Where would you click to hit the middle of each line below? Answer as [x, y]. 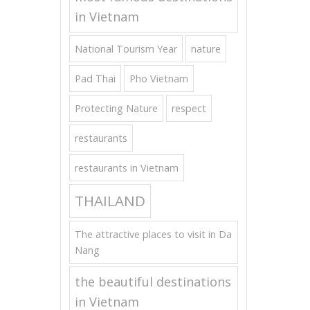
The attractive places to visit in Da [153, 234]
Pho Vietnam [159, 79]
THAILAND [110, 201]
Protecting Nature [116, 108]
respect [189, 108]
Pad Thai [95, 79]
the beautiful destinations [153, 282]
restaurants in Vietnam [127, 168]
